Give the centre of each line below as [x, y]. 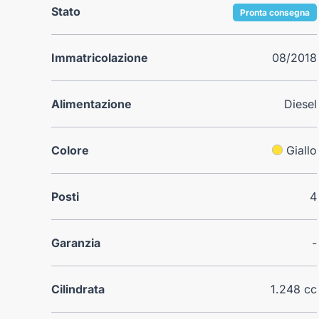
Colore [70, 150]
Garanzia [76, 242]
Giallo [302, 150]
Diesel [301, 104]
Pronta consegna [275, 12]
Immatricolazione [100, 57]
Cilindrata [78, 289]
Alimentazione [91, 104]
